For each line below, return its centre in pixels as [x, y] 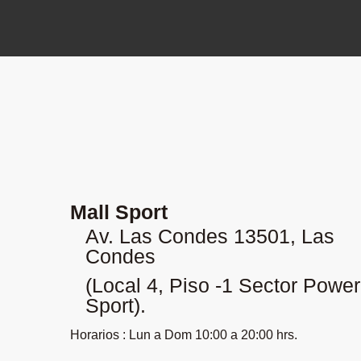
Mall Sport [119, 212]
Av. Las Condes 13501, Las [210, 236]
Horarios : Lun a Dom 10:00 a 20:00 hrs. [184, 334]
